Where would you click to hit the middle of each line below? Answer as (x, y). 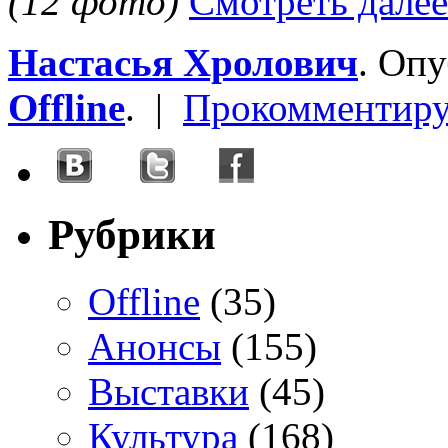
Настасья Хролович (183, 63)
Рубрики (132, 235)
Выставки (168, 391)
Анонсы (154, 346)
